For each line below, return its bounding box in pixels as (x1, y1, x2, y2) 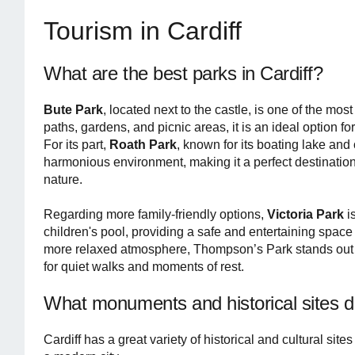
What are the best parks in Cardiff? (44, 63, 323, 84)
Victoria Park (267, 208, 348, 221)
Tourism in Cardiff (44, 17, 242, 45)
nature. (44, 173, 83, 186)
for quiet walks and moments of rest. (44, 260, 245, 273)
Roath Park (109, 138, 177, 151)
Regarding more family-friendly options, (44, 208, 268, 221)
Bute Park (44, 103, 104, 116)
